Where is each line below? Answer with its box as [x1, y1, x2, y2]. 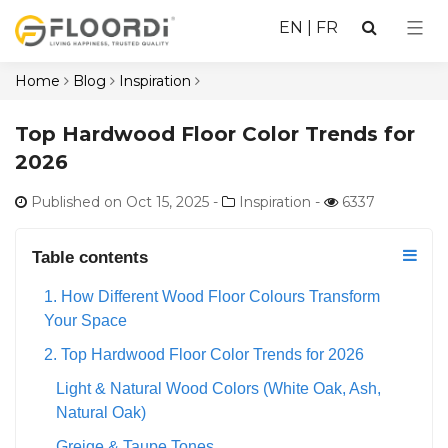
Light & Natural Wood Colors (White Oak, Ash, [56, 379, 381, 397]
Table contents [32, 247, 148, 267]
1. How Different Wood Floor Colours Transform [44, 287, 380, 305]
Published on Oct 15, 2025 [27, 192, 209, 211]
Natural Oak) [56, 403, 146, 421]
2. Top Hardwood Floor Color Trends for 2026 [44, 345, 364, 363]
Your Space [44, 311, 127, 329]
